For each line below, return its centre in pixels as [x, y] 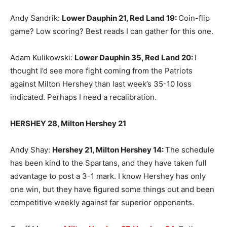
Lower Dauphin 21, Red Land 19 [118, 18]
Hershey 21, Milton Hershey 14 [107, 150]
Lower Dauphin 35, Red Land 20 [133, 58]
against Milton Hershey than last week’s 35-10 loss [101, 84]
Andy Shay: [31, 150]
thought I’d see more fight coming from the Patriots [101, 71]
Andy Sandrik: [36, 18]
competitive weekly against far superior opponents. [102, 203]
